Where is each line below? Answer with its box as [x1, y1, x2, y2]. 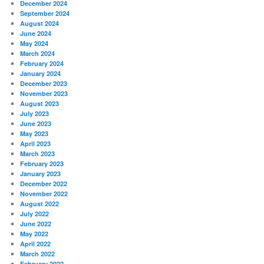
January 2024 [20, 68, 61, 78]
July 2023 [20, 108, 49, 118]
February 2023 [20, 159, 64, 168]
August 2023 [20, 98, 60, 108]
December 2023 [20, 78, 68, 88]
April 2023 [20, 138, 51, 148]
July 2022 [20, 209, 49, 218]
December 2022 [20, 179, 68, 188]
